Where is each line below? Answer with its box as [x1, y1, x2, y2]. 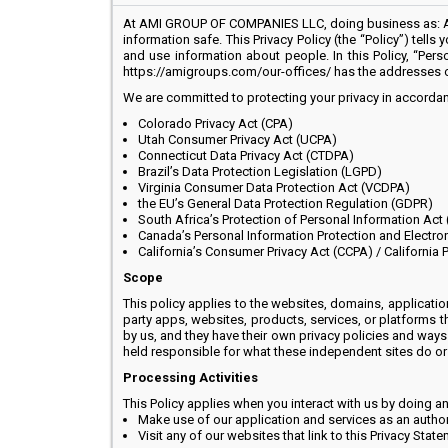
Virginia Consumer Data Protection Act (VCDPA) [138, 180, 410, 195]
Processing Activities [123, 370, 258, 385]
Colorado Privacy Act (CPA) [138, 116, 293, 131]
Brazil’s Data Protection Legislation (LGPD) [138, 164, 382, 179]
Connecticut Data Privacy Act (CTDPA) [138, 148, 354, 163]
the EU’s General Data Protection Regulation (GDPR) [138, 196, 433, 211]
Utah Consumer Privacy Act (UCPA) [138, 132, 337, 147]
